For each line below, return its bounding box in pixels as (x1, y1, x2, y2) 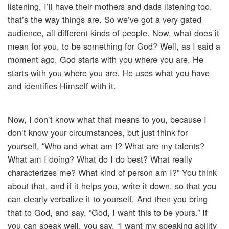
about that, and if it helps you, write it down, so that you (8, 179, 216, 192)
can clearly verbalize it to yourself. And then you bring (8, 193, 208, 205)
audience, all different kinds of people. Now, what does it (8, 27, 219, 39)
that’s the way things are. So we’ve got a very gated (8, 13, 201, 26)
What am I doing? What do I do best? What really (8, 153, 192, 166)
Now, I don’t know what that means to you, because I (8, 113, 207, 126)
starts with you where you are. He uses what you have (8, 66, 210, 79)
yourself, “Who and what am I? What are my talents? (8, 140, 204, 152)
